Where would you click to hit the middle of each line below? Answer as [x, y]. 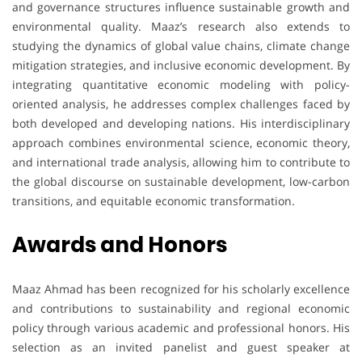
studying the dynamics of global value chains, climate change [181, 45]
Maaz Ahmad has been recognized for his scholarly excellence [181, 288]
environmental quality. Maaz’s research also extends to [181, 26]
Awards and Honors [120, 244]
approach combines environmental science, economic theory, [181, 142]
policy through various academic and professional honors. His [181, 327]
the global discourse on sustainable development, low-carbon [181, 181]
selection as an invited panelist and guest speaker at [181, 347]
